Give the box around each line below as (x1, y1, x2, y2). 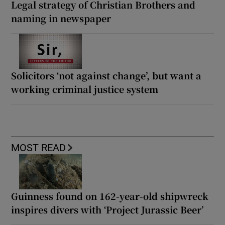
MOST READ (11, 142, 66, 153)
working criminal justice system (11, 82, 159, 95)
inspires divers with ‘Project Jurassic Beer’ (11, 202, 204, 216)
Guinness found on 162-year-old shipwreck (11, 189, 209, 202)
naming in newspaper (11, 11, 111, 25)
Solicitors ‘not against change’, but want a (11, 68, 202, 82)
